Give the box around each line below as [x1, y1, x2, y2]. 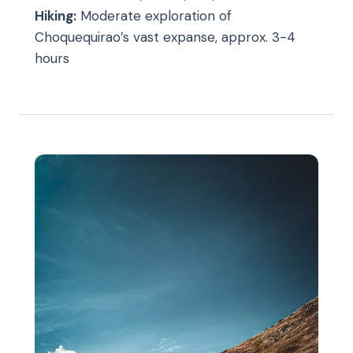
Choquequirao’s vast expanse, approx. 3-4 [35, 28, 295, 46]
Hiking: [35, 6, 76, 24]
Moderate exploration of [76, 6, 232, 24]
